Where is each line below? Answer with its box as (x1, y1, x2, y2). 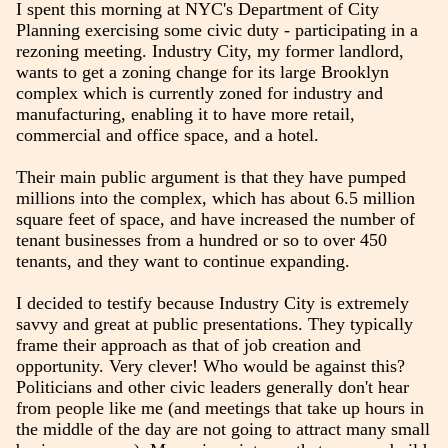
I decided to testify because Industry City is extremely (15, 292, 409, 313)
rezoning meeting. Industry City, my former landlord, (15, 40, 404, 61)
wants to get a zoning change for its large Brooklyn (15, 61, 389, 82)
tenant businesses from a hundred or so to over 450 (15, 229, 387, 250)
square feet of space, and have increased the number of (15, 208, 415, 229)
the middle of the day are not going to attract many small (15, 418, 430, 439)
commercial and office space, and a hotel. (15, 124, 319, 145)
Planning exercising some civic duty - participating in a (15, 19, 418, 40)
